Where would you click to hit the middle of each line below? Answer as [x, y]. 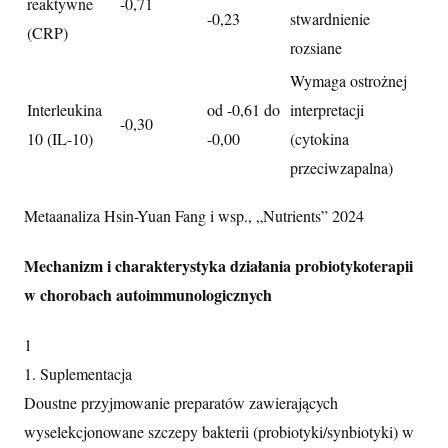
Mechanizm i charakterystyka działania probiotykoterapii [218, 266]
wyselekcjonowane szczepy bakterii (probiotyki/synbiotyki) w [219, 432]
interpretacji [327, 109]
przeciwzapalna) [341, 167]
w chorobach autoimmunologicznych [148, 295]
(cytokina [319, 138]
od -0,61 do [243, 109]
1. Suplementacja [78, 374]
